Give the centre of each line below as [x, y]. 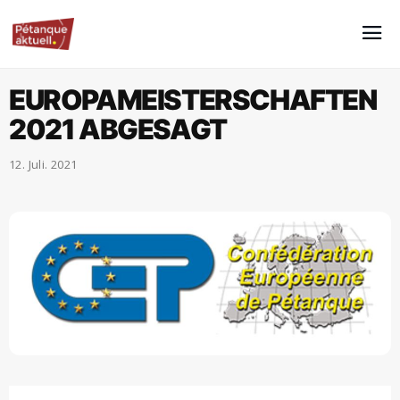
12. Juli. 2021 [43, 164]
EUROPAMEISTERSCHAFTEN [193, 100]
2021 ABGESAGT [118, 129]
